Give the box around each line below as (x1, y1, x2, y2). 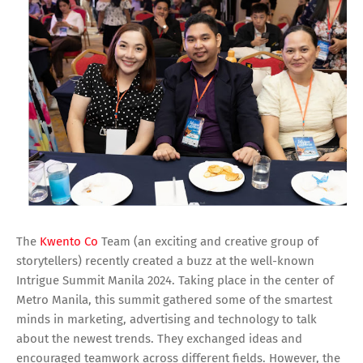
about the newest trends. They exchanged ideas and (16, 331, 302, 346)
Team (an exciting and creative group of (101, 233, 318, 249)
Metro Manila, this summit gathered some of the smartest (16, 292, 332, 307)
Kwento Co (40, 233, 101, 249)
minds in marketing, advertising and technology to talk (16, 311, 317, 327)
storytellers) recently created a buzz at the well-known (16, 253, 314, 268)
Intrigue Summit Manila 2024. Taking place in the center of (16, 272, 334, 288)
